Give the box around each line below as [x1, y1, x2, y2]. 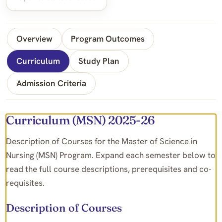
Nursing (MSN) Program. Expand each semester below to [6, 150, 216, 161]
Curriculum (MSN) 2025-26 [6, 113, 155, 128]
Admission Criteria [16, 78, 86, 89]
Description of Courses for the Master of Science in [6, 136, 197, 147]
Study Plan [78, 55, 120, 67]
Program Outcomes [71, 33, 145, 45]
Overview [16, 33, 53, 45]
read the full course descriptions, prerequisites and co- [6, 164, 212, 175]
